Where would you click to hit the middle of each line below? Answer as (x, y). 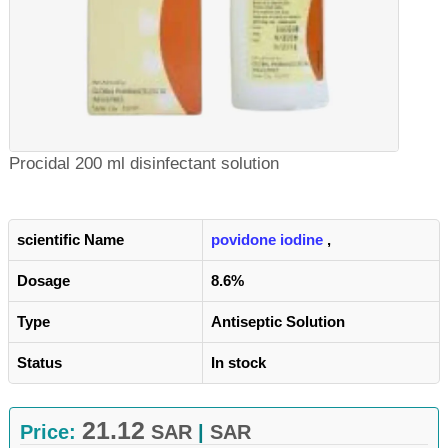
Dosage (43, 280)
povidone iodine (267, 239)
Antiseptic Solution (278, 321)
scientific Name (70, 239)
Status (39, 362)
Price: (51, 432)
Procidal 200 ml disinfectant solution (144, 163)
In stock (238, 362)
